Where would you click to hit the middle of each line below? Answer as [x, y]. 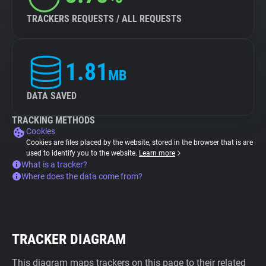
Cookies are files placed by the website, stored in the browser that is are [140, 142]
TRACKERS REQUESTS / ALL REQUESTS [104, 19]
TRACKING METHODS [53, 120]
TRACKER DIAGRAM [69, 239]
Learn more [157, 153]
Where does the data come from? [82, 176]
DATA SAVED [52, 96]
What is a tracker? [54, 164]
